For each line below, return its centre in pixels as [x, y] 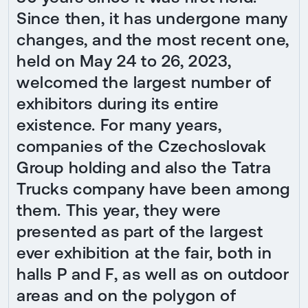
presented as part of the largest [140, 231]
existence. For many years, [119, 124]
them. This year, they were [119, 210]
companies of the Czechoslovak [142, 146]
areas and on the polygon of [126, 295]
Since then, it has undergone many [152, 18]
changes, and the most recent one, [153, 39]
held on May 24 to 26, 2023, [124, 60]
